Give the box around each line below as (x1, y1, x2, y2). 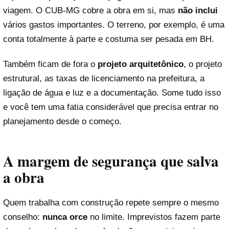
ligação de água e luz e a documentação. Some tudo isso (3, 88, 221, 98)
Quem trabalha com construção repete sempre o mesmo (3, 197, 219, 208)
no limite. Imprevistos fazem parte (87, 212, 220, 222)
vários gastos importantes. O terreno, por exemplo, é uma (3, 20, 224, 30)
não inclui (178, 6, 218, 15)
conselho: (3, 212, 42, 222)
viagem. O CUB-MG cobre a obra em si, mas (3, 6, 178, 15)
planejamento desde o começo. (3, 117, 122, 127)
